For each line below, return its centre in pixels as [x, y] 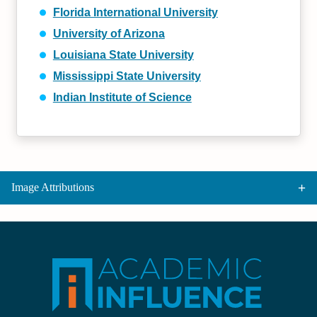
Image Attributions [53, 188]
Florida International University [135, 12]
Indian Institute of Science [122, 97]
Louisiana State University [123, 54]
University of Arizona [109, 33]
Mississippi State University [127, 76]
